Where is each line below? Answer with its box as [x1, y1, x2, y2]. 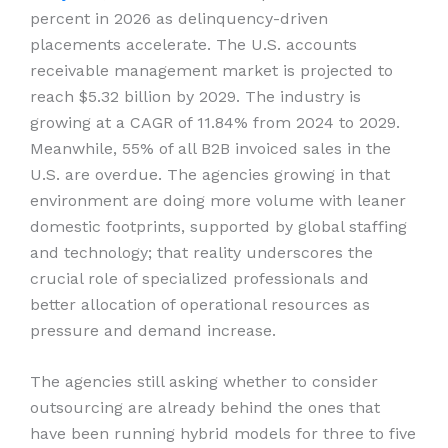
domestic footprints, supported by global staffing [30, 216, 407, 236]
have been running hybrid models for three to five [30, 424, 416, 444]
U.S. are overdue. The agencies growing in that [30, 164, 390, 184]
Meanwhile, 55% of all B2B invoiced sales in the [30, 138, 391, 158]
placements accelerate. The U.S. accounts [30, 34, 357, 54]
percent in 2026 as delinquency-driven [30, 8, 328, 28]
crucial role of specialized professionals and [30, 268, 369, 288]
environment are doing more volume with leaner [30, 190, 406, 210]
